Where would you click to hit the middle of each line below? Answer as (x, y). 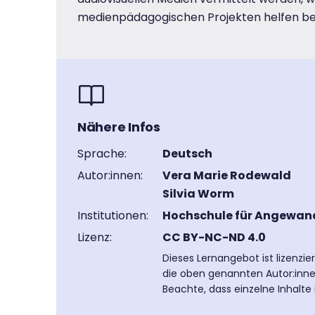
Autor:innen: (110, 175)
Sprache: (102, 154)
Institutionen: (113, 216)
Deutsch (187, 154)
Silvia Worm (198, 194)
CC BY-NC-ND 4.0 (214, 237)
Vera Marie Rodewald (227, 175)
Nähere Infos (119, 127)
